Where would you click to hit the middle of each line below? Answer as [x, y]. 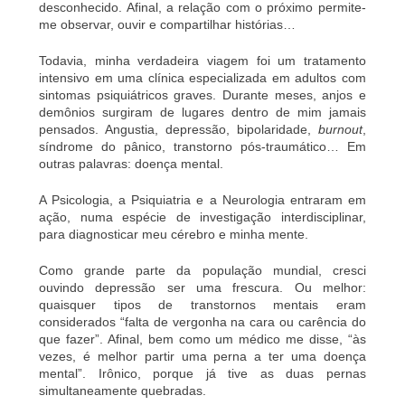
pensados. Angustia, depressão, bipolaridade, [179, 129]
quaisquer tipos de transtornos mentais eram [202, 304]
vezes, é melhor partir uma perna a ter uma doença [202, 356]
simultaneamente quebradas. [123, 390]
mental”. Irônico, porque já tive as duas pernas [202, 373]
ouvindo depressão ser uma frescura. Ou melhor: [202, 287]
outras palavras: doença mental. [132, 163]
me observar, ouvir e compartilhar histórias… [168, 24]
